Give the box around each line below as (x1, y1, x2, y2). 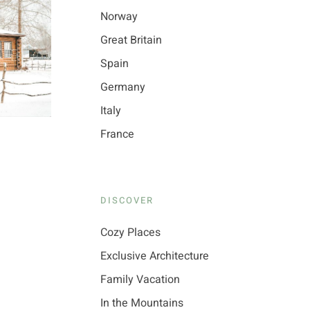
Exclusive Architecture (100, 248, 209, 264)
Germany (100, 79, 145, 95)
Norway (100, 8, 138, 25)
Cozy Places (100, 224, 161, 241)
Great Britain (100, 32, 162, 48)
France (100, 126, 134, 143)
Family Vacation (100, 271, 180, 288)
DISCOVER (100, 194, 154, 207)
